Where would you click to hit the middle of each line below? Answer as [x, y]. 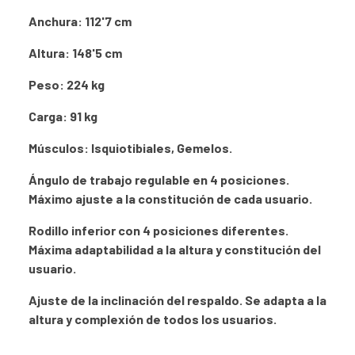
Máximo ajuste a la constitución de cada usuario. [170, 199]
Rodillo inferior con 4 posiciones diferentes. [158, 231]
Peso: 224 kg [67, 85]
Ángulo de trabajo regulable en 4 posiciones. [159, 180]
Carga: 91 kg [63, 116]
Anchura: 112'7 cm [80, 21]
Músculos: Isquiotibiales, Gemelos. [130, 148]
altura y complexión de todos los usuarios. [153, 319]
